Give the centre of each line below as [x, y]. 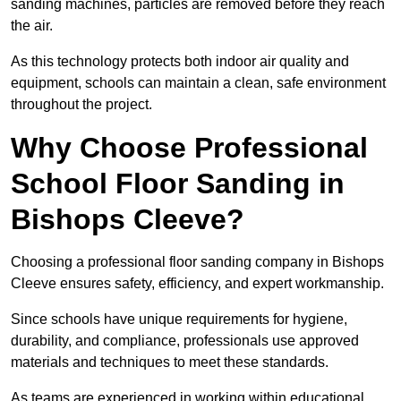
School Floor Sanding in [178, 184]
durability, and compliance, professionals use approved [185, 341]
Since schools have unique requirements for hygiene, [179, 320]
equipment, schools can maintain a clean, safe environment [198, 83]
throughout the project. [81, 105]
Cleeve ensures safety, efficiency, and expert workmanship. [197, 284]
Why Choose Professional [189, 148]
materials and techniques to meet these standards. [170, 363]
